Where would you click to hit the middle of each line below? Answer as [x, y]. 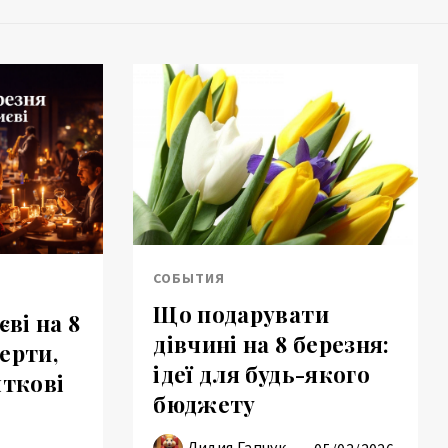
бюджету [204, 404]
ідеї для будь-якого [262, 374]
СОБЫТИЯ [189, 278]
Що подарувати [241, 314]
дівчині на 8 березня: [271, 344]
